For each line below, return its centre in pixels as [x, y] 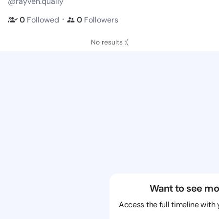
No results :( [109, 42]
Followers [101, 20]
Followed [43, 20]
